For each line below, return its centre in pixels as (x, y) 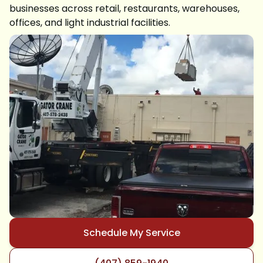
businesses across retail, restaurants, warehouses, (124, 8)
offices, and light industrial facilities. (90, 22)
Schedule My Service (131, 232)
